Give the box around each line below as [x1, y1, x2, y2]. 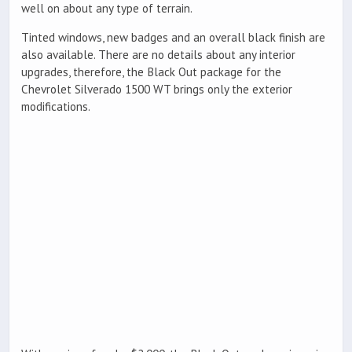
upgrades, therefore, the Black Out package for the [21, 64, 281, 80]
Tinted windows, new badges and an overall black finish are [21, 30, 325, 46]
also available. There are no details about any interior [21, 47, 295, 63]
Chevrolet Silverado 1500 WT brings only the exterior [21, 82, 292, 97]
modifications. [21, 99, 90, 115]
